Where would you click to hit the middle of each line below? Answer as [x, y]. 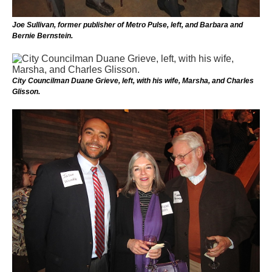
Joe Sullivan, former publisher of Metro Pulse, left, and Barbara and [127, 25]
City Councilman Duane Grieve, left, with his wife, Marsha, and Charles [133, 80]
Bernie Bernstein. [42, 36]
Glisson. [26, 91]
